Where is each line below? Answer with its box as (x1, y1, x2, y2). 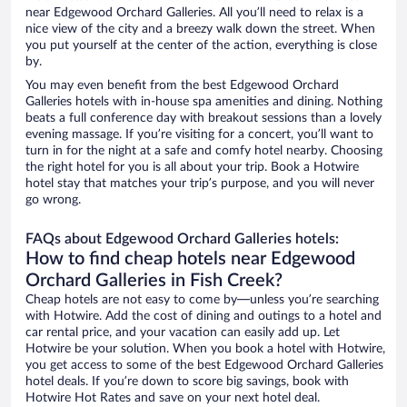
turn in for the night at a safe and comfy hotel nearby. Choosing (25, 144, 382, 158)
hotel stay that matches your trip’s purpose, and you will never (25, 177, 374, 191)
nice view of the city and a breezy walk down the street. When (25, 23, 375, 36)
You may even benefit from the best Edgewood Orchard (25, 79, 339, 93)
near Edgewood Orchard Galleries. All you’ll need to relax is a (25, 6, 363, 20)
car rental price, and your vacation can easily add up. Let (25, 326, 340, 340)
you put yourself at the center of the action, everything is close (25, 39, 377, 53)
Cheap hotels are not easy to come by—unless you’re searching (25, 293, 379, 307)
